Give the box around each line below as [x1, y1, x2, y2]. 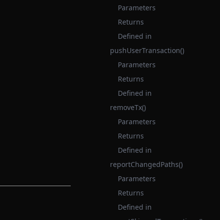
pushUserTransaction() [110, 46, 184, 55]
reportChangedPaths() [110, 160, 183, 169]
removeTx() [110, 103, 146, 112]
